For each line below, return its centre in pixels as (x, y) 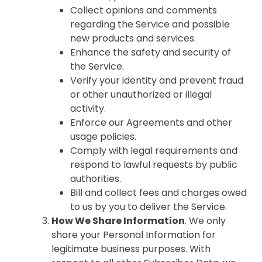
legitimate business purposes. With (131, 249)
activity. (88, 108)
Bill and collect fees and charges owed (158, 193)
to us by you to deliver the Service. (149, 207)
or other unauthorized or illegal (141, 94)
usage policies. (103, 137)
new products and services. (133, 38)
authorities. (96, 179)
